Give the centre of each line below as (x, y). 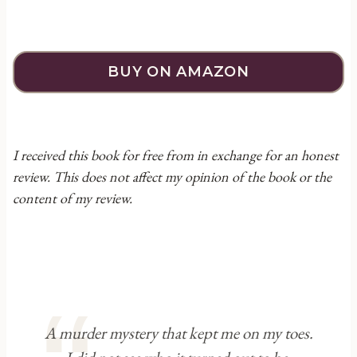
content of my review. (73, 198)
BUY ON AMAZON (178, 72)
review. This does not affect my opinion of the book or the (172, 177)
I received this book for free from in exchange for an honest (176, 155)
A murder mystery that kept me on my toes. (178, 333)
